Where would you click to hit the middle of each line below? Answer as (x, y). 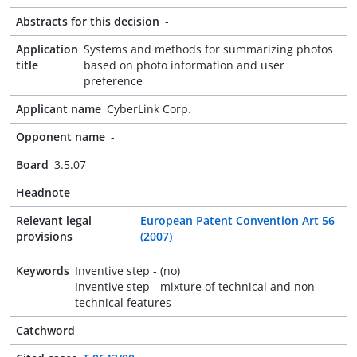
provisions (44, 236)
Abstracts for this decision (88, 21)
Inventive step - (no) (127, 271)
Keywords (43, 271)
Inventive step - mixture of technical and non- (197, 286)
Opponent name (61, 137)
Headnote (43, 192)
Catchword (45, 330)
